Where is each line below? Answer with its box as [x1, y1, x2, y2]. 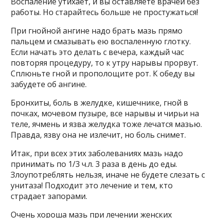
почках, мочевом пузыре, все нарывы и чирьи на [11, 108, 200, 119]
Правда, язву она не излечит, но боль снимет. [11, 129, 186, 141]
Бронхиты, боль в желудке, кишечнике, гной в [11, 97, 189, 109]
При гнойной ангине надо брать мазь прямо [11, 25, 183, 36]
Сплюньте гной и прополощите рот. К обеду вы [11, 68, 195, 79]
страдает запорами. [11, 191, 88, 202]
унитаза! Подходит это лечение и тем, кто [11, 180, 173, 191]
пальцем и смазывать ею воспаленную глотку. [11, 36, 191, 47]
